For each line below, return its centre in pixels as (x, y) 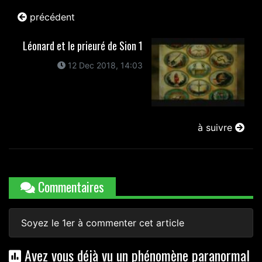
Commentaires (70, 186)
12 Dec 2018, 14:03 (104, 65)
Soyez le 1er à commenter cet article (103, 223)
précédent (51, 17)
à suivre (216, 127)
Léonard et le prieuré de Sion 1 (82, 46)
